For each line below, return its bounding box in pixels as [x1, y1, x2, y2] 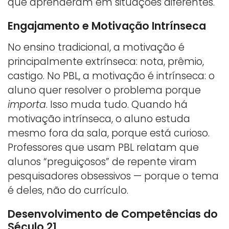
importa [8, 97, 46, 111]
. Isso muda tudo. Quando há [46, 97, 188, 111]
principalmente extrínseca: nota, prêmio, [8, 54, 204, 68]
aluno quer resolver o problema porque [8, 83, 201, 97]
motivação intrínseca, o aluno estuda [8, 111, 190, 126]
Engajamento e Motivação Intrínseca [8, 18, 206, 33]
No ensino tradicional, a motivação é [8, 40, 185, 54]
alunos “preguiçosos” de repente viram [8, 154, 197, 169]
